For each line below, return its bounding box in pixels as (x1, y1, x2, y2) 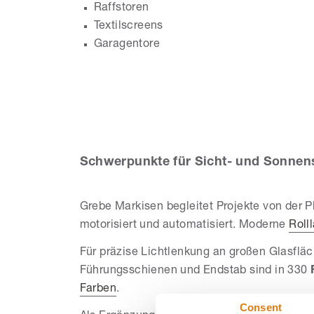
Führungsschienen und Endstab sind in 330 (79, 266, 311, 278)
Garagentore (93, 39, 161, 51)
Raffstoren (93, 3, 149, 15)
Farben (79, 284, 117, 296)
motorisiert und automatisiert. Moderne (79, 220, 289, 232)
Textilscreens (93, 21, 163, 33)
